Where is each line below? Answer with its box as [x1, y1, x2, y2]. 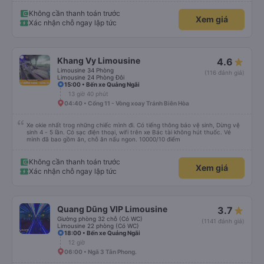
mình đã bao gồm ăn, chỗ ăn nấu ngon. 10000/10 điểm [139, 136, 180, 143]
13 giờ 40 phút [68, 90, 108, 97]
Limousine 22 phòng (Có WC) [57, 222, 139, 229]
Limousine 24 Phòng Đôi [57, 74, 124, 81]
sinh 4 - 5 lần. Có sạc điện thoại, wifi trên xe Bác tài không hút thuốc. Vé [27, 128, 152, 136]
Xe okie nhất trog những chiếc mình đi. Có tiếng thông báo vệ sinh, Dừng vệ [27, 121, 240, 128]
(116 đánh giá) [204, 69, 245, 76]
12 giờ [68, 239, 85, 246]
